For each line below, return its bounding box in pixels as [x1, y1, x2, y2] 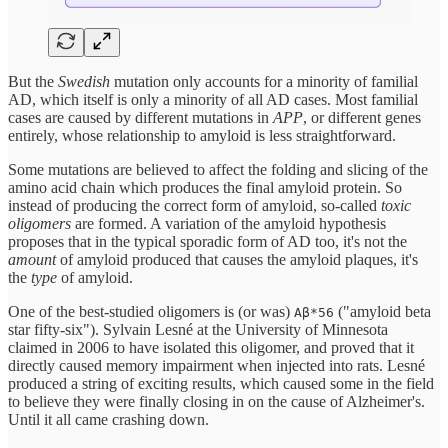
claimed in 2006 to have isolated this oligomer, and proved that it [8, 339, 414, 357]
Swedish [58, 73, 110, 91]
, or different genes [303, 109, 421, 127]
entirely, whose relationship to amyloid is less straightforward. [8, 127, 396, 145]
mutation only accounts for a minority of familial [110, 73, 418, 91]
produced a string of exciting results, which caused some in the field [8, 375, 434, 393]
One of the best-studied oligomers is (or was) [8, 303, 294, 321]
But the [8, 73, 58, 91]
